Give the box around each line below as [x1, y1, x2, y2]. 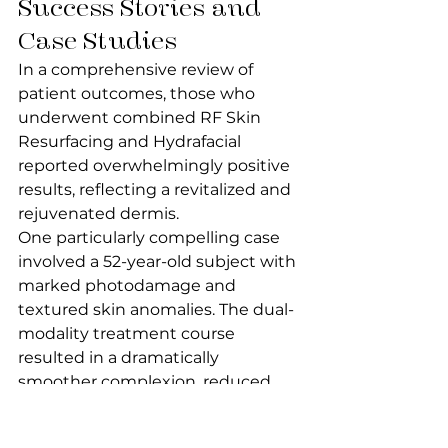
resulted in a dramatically [18, 348, 223, 367]
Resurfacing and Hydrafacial [18, 132, 245, 151]
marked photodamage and [18, 276, 240, 295]
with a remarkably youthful [18, 420, 238, 439]
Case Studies [18, 26, 177, 56]
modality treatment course [18, 324, 239, 343]
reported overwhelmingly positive [18, 156, 294, 175]
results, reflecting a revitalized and [18, 180, 295, 199]
